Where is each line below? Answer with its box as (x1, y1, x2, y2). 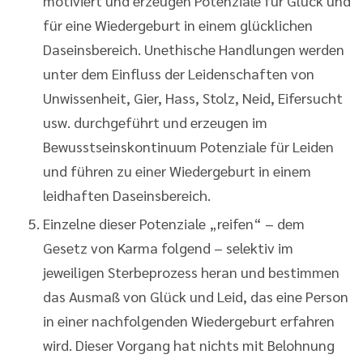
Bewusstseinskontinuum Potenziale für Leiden (43, 136, 334, 156)
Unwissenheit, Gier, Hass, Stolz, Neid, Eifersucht (43, 88, 343, 107)
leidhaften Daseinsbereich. (43, 185, 211, 204)
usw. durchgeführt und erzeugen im (43, 112, 267, 131)
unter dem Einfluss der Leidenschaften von (43, 63, 314, 83)
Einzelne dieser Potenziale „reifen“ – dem (43, 213, 305, 233)
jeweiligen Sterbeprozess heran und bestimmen (43, 262, 340, 281)
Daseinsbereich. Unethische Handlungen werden (43, 39, 344, 58)
